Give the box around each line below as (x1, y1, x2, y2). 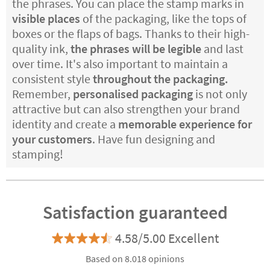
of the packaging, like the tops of (80, 10, 246, 26)
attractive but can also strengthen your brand (12, 101, 240, 116)
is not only (193, 86, 247, 101)
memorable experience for (118, 116, 252, 131)
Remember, (12, 86, 73, 101)
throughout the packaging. (93, 71, 228, 86)
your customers (12, 131, 92, 146)
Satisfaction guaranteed (42, 200, 228, 224)
